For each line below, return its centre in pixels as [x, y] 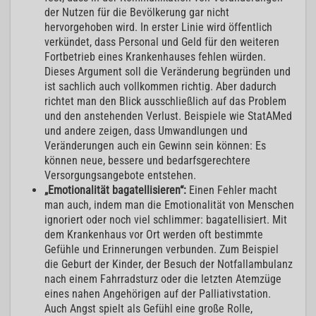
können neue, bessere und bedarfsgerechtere [147, 161]
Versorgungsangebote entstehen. [124, 176]
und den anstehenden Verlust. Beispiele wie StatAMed [168, 116]
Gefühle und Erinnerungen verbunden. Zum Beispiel [162, 250]
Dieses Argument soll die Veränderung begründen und [168, 72]
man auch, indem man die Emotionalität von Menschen [169, 205]
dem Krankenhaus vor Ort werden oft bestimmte [154, 235]
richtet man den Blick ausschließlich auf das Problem [165, 102]
